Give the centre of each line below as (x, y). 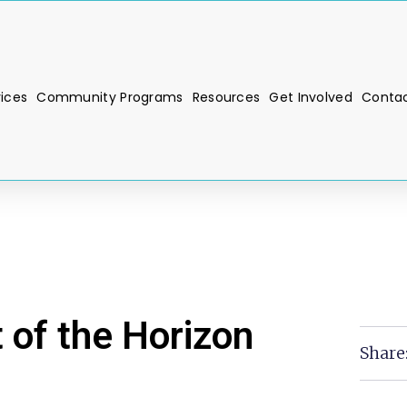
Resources (226, 97)
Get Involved (311, 97)
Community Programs (110, 97)
